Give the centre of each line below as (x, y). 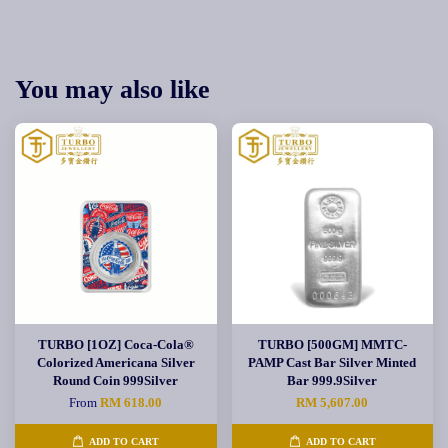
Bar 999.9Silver (332, 380)
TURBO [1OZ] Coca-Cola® (115, 344)
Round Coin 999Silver (116, 380)
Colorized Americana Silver (115, 362)
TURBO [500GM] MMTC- (332, 344)
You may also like (112, 89)
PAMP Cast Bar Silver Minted (332, 362)
